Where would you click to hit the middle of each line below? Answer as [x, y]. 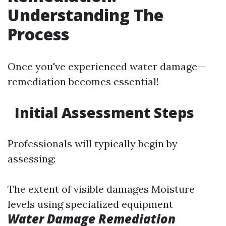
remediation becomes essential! [83, 81]
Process [38, 34]
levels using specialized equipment [90, 204]
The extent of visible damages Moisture [101, 189]
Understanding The [86, 15]
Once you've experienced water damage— [106, 66]
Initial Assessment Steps [103, 112]
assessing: [32, 159]
